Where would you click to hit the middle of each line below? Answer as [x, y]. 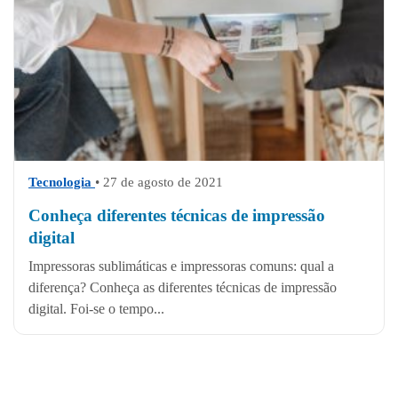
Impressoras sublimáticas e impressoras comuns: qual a [181, 266]
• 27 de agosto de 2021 [159, 182]
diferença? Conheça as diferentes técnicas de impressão [183, 287]
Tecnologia [62, 182]
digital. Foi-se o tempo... [96, 308]
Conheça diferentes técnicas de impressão [177, 215]
